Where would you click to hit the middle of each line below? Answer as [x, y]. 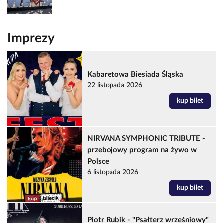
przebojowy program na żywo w [142, 150]
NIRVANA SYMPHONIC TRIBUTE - [146, 138]
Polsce [98, 161]
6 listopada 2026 [113, 172]
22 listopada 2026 [115, 85]
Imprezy [31, 38]
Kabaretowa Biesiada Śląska [135, 74]
